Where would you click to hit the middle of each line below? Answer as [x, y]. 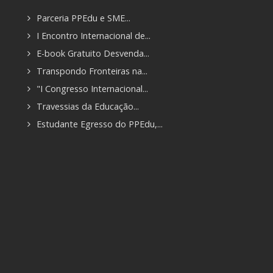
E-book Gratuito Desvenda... [93, 54]
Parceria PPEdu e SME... [83, 18]
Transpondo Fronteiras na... [92, 71]
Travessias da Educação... [88, 107]
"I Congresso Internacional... [92, 89]
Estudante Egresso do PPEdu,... [100, 124]
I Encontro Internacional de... [94, 36]
